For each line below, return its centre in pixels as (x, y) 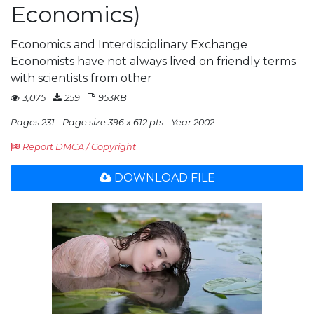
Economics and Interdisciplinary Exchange (129, 45)
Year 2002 (193, 122)
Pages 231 (33, 122)
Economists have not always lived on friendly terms (153, 61)
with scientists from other (81, 78)
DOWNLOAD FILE (164, 178)
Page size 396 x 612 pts (113, 122)
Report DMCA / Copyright (79, 147)
